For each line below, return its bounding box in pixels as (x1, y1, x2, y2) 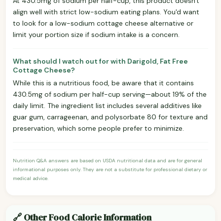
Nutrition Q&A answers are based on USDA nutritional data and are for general (13, 157, 202, 164)
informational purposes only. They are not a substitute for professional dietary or (13, 166, 207, 173)
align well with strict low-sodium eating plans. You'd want (13, 7, 199, 16)
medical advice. (13, 175, 48, 182)
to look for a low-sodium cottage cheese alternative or (13, 18, 193, 28)
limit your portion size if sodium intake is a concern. (13, 30, 180, 39)
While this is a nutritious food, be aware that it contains (13, 78, 194, 87)
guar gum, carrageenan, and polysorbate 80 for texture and (13, 112, 208, 121)
